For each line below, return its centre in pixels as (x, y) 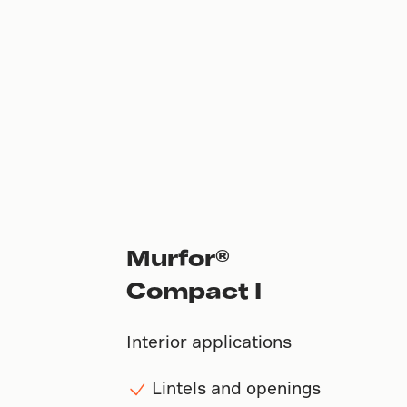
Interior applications (208, 341)
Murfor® (178, 257)
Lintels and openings (236, 387)
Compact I (194, 290)
